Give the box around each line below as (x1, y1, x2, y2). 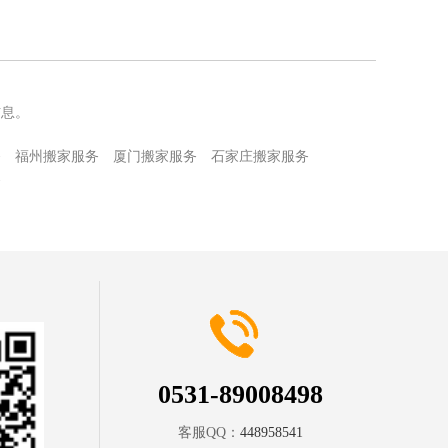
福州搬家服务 (15, 148, 99, 164)
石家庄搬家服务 (211, 148, 309, 164)
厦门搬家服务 (113, 148, 197, 164)
